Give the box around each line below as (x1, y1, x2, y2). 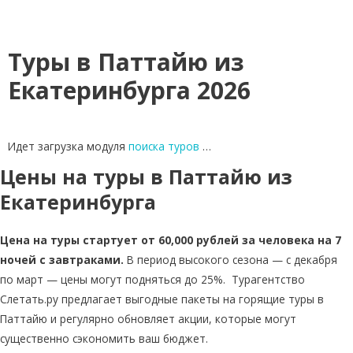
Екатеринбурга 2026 (8, 74, 251, 107)
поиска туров (128, 139, 199, 154)
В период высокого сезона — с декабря (124, 252, 337, 268)
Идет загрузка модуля (8, 139, 128, 154)
